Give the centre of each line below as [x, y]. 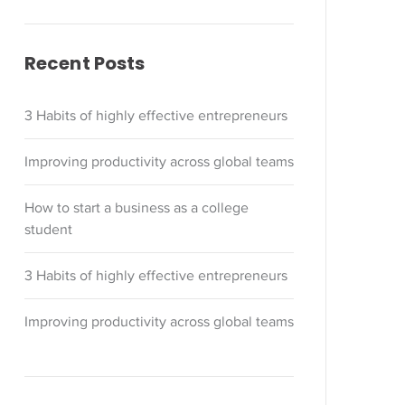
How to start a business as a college [137, 208]
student [48, 230]
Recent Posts [85, 63]
